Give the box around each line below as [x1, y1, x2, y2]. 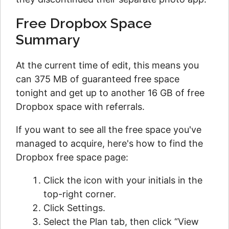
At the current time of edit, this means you [16, 60, 199, 71]
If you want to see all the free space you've [16, 124, 201, 135]
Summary [16, 32, 80, 48]
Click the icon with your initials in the [43, 175, 202, 186]
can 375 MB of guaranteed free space [16, 74, 179, 84]
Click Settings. [43, 202, 105, 213]
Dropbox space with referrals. [16, 101, 145, 112]
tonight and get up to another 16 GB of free [16, 87, 204, 98]
